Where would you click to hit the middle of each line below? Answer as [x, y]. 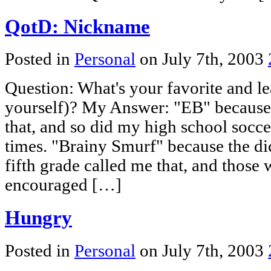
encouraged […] [63, 185]
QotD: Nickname [77, 26]
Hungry [38, 218]
